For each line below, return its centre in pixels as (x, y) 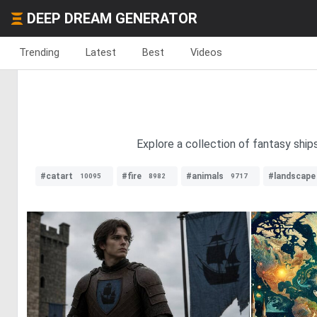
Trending (39, 52)
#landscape (292, 176)
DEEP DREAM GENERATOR (112, 18)
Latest (101, 52)
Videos (206, 52)
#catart (57, 176)
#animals (205, 176)
